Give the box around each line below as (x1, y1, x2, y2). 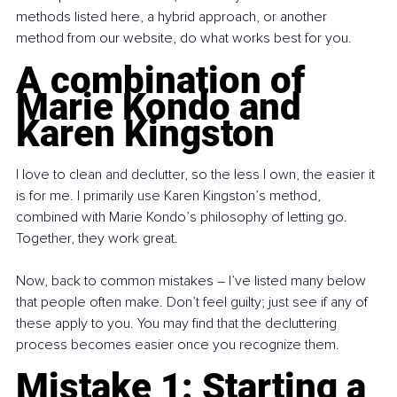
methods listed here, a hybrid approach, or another (16, 8, 331, 27)
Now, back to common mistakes (16, 272, 217, 291)
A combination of (16, 58, 314, 103)
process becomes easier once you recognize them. (16, 336, 339, 354)
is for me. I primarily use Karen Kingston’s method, (16, 187, 324, 206)
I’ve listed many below (229, 272, 370, 291)
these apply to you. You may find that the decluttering (16, 315, 340, 333)
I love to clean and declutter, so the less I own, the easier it (16, 166, 378, 184)
